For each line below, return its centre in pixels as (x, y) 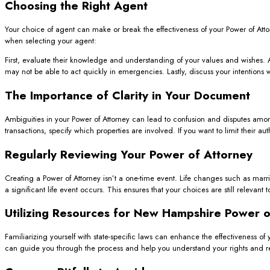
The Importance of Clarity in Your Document (127, 95)
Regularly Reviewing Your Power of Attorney (129, 154)
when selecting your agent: (51, 41)
